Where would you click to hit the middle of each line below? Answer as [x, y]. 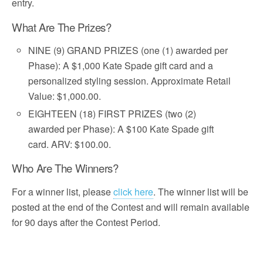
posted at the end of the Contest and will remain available [131, 207]
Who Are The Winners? [65, 168]
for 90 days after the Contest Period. [86, 222]
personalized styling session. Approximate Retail [130, 81]
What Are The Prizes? [62, 27]
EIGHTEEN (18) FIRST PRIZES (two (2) [112, 114]
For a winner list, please [63, 192]
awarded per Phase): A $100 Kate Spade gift [121, 129]
